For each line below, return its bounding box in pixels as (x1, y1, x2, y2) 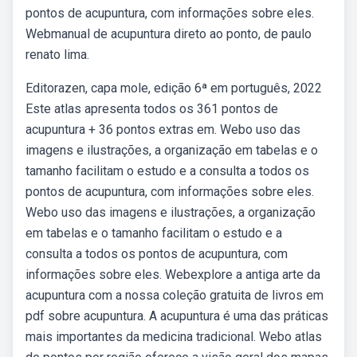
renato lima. (25, 47, 89, 62)
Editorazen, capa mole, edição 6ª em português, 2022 (25, 80, 322, 96)
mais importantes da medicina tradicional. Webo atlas (25, 329, 322, 344)
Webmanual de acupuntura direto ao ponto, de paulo (25, 26, 312, 41)
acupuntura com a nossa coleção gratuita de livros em (25, 288, 324, 303)
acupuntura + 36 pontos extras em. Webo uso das (25, 122, 300, 137)
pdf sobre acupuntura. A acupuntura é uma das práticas (25, 308, 328, 324)
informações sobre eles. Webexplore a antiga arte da (25, 267, 320, 282)
